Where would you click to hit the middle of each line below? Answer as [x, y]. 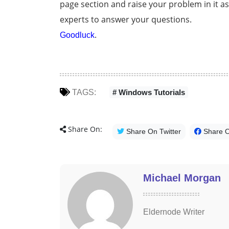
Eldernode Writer [174, 212]
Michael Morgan [182, 178]
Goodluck [77, 35]
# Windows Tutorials [149, 92]
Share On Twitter [153, 131]
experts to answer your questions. [126, 19]
